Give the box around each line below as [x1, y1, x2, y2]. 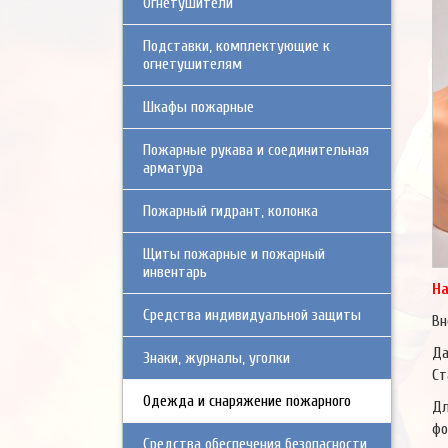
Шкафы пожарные [143, 98, 254, 116]
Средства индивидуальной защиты [143, 306, 361, 324]
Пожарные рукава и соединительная [143, 141, 369, 159]
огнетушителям [143, 55, 242, 73]
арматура [143, 159, 203, 177]
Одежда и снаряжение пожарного [143, 392, 351, 410]
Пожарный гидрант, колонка [143, 202, 318, 220]
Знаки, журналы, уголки [143, 349, 290, 367]
